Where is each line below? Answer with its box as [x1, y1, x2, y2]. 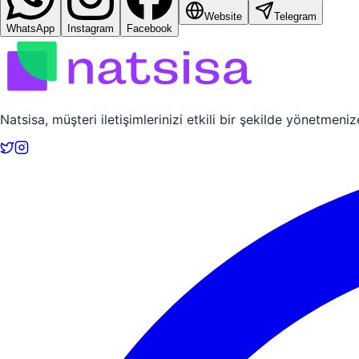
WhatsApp [6, 22, 54, 34]
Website [204, 10, 242, 22]
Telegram [274, 10, 317, 22]
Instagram [67, 22, 114, 34]
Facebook [127, 22, 172, 34]
